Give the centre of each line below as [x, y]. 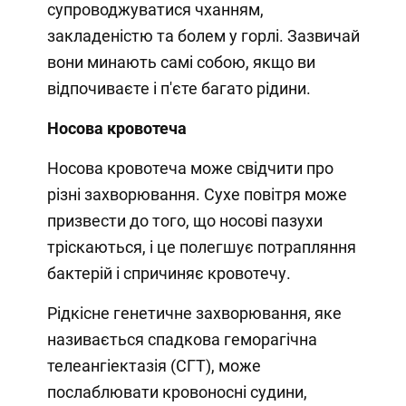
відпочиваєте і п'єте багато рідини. [179, 88]
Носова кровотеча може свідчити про [190, 168]
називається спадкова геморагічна [182, 339]
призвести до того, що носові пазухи [184, 220]
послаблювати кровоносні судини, [177, 391]
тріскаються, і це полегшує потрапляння [201, 246]
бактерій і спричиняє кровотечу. [169, 273]
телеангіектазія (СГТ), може [154, 365]
